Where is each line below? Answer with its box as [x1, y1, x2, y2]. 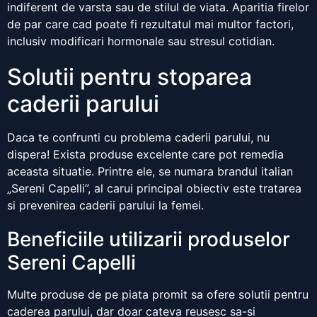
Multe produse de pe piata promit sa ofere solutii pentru [7, 287, 309, 302]
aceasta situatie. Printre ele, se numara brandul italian [7, 164, 293, 179]
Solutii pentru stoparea [7, 63, 252, 91]
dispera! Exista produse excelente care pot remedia [7, 147, 284, 162]
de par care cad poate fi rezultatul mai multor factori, [7, 17, 294, 32]
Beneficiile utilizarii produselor [7, 227, 290, 252]
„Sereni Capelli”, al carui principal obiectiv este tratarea [7, 181, 301, 196]
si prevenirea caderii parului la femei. [7, 198, 204, 213]
